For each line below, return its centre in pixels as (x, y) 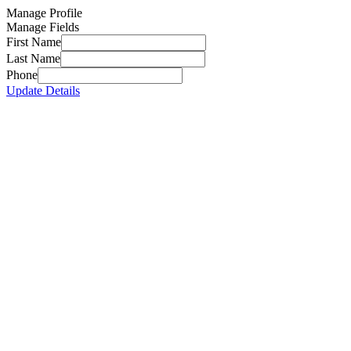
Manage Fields (43, 27)
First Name (34, 42)
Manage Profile (44, 13)
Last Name (33, 58)
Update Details (43, 90)
